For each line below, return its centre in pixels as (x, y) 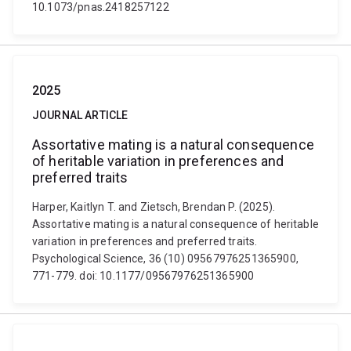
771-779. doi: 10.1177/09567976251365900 (143, 276)
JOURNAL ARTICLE (80, 115)
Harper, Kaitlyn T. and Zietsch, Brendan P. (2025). (154, 207)
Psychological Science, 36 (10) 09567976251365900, (165, 259)
